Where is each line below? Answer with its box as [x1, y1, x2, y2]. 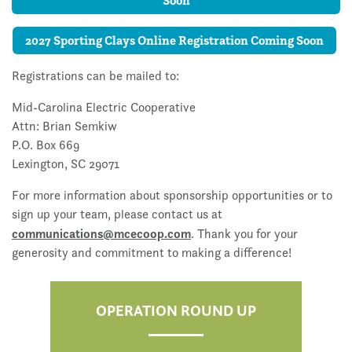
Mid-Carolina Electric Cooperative [12, 100, 196, 115]
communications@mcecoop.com [12, 225, 191, 242]
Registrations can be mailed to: [12, 68, 179, 84]
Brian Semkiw [42, 119, 117, 134]
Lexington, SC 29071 [12, 156, 119, 172]
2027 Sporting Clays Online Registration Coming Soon [25, 32, 324, 49]
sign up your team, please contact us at [12, 207, 222, 222]
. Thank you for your [191, 226, 298, 242]
